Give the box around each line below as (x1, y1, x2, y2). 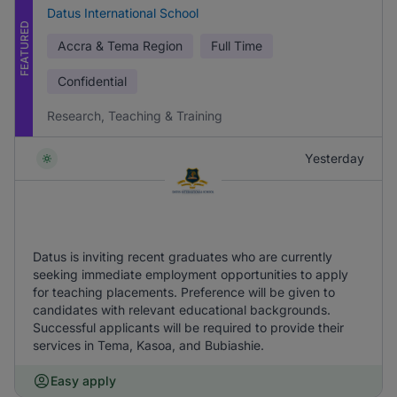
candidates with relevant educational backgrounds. (33, 302, 331, 317)
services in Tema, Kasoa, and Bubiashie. (33, 338, 264, 353)
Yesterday (305, 151, 364, 166)
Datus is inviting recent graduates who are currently (33, 249, 332, 264)
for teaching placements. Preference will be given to (33, 284, 335, 300)
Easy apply (51, 373, 116, 388)
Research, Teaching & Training (47, 108, 222, 123)
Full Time (211, 38, 262, 53)
